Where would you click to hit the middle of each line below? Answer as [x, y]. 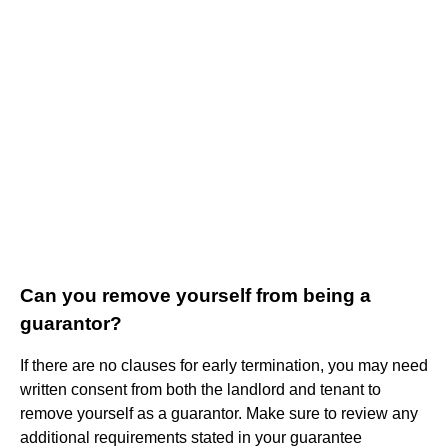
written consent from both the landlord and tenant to [200, 389]
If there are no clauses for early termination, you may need [224, 365]
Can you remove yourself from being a [195, 295]
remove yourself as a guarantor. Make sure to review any [219, 413]
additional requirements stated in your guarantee [191, 437]
